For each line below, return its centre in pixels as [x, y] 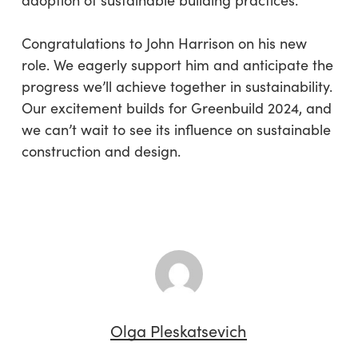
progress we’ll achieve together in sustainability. [177, 86]
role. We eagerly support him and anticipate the [177, 65]
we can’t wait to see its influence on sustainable [176, 129]
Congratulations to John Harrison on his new [164, 43]
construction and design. [101, 151]
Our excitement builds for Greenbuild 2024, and [176, 108]
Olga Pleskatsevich [179, 330]
